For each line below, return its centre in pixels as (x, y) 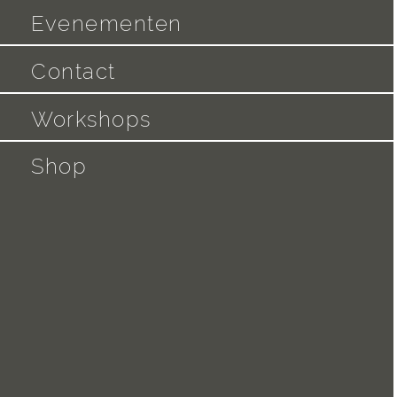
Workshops (91, 119)
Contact (74, 71)
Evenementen (107, 24)
